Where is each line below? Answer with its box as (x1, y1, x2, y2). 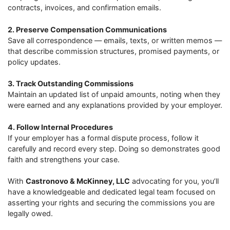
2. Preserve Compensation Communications (8, 25, 167, 34)
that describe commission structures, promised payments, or (8, 46, 219, 55)
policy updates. (8, 57, 61, 66)
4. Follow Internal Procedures (8, 122, 113, 131)
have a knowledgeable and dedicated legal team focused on (8, 187, 215, 197)
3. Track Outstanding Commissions (8, 79, 133, 88)
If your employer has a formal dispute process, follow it (8, 133, 199, 142)
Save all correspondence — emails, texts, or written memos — (8, 35, 222, 45)
